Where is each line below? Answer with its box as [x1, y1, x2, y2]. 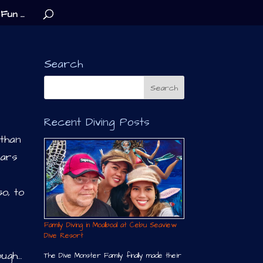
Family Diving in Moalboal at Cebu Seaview [43, 220, 177, 230]
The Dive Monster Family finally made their [43, 250, 181, 261]
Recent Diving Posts [43, 114, 150, 130]
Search [43, 56, 83, 72]
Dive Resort [43, 230, 83, 241]
